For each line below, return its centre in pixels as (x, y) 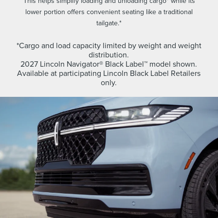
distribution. (109, 54)
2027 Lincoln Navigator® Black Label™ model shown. (109, 64)
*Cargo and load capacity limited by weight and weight (109, 45)
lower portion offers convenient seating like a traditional (109, 11)
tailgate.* (109, 23)
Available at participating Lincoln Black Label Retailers (109, 73)
